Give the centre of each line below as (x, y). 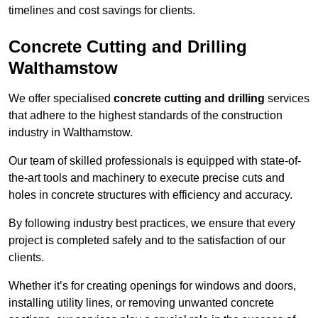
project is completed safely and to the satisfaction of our (147, 241)
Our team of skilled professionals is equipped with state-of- (155, 161)
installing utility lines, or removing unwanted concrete (141, 303)
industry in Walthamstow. (71, 133)
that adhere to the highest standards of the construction (146, 116)
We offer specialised (61, 99)
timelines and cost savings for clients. (102, 11)
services (287, 99)
